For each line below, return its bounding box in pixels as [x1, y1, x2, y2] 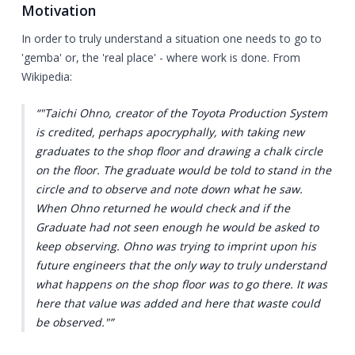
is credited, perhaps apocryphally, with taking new [35, 124, 304, 140]
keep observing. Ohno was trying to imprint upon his [35, 239, 316, 254]
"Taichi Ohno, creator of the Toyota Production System [39, 105, 327, 121]
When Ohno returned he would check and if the [35, 200, 290, 216]
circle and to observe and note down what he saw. [35, 181, 303, 197]
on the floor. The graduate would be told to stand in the [35, 162, 331, 178]
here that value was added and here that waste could [35, 296, 320, 311]
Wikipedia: [21, 69, 72, 84]
